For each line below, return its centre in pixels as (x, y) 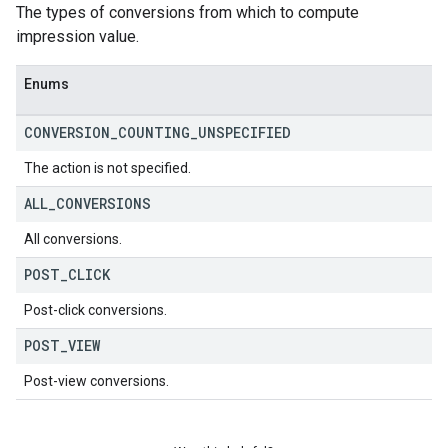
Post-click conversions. (95, 310)
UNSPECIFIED (244, 132)
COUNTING (154, 132)
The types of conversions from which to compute (187, 12)
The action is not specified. (107, 168)
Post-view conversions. (96, 381)
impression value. (77, 36)
